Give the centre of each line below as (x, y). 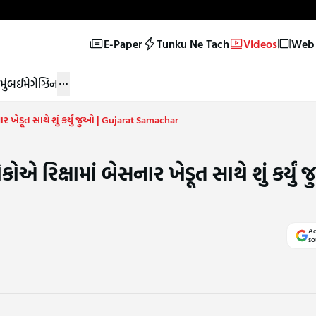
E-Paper (123, 43)
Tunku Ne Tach (193, 43)
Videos (260, 43)
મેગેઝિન (40, 84)
